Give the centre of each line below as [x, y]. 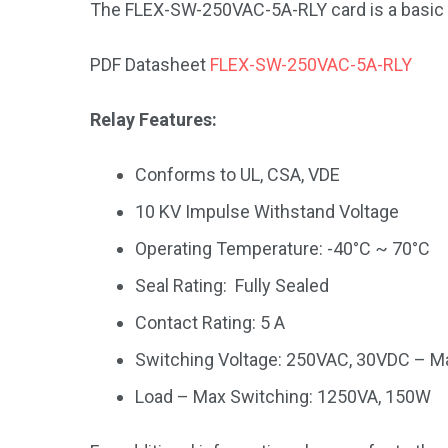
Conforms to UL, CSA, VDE [237, 174]
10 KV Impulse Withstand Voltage [267, 211]
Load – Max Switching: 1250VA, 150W [283, 396]
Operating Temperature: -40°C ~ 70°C [282, 248]
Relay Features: [153, 119]
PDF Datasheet [150, 64]
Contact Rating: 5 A [210, 322]
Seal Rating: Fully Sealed [232, 285]
